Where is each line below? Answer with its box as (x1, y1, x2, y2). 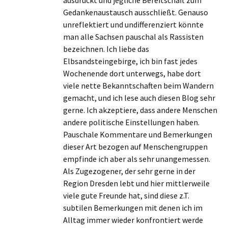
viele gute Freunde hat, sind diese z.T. (63, 190, 189, 201)
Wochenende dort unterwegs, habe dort (63, 68, 201, 78)
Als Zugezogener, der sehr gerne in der (63, 166, 195, 176)
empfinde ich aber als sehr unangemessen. (63, 154, 210, 164)
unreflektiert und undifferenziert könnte (63, 19, 204, 30)
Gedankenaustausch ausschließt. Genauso (63, 7, 208, 17)
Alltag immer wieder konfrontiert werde (63, 215, 203, 225)
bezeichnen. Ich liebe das (63, 44, 149, 54)
